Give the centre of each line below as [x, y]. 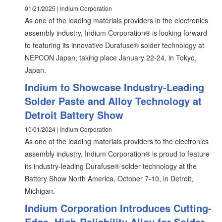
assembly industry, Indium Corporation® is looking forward [116, 33]
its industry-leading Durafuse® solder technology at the [111, 166]
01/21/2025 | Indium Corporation [68, 8]
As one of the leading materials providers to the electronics [117, 141]
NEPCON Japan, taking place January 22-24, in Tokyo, [111, 57]
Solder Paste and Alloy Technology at [113, 101]
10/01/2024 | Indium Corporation [68, 129]
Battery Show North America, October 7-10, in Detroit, [109, 178]
